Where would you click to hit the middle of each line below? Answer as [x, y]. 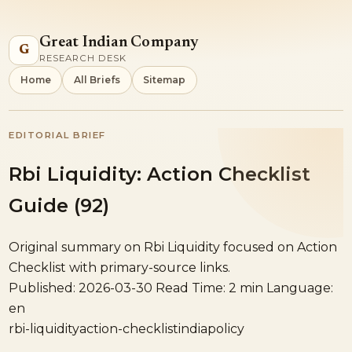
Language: [300, 288]
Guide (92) [59, 205]
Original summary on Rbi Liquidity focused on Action [173, 247]
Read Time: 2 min [210, 288]
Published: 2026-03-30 [81, 288]
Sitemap [165, 79]
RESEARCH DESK [83, 58]
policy [226, 328]
